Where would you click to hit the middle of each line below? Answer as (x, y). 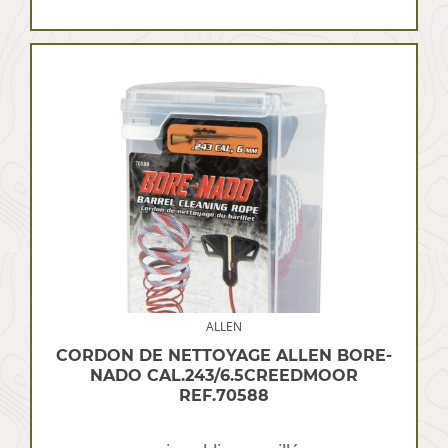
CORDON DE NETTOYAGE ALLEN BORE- (224, 355)
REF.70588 (224, 395)
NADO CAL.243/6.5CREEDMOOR (224, 375)
